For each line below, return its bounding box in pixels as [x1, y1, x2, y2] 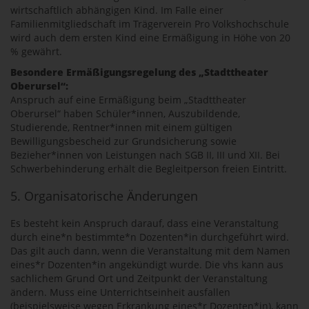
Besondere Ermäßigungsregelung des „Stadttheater [10, 66, 268, 79]
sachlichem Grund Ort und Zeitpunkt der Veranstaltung [10, 272, 268, 285]
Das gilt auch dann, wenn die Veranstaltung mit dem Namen [10, 244, 290, 257]
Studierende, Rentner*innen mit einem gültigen [10, 121, 232, 134]
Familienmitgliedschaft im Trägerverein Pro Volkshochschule [10, 17, 289, 30]
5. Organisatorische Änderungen [10, 188, 198, 204]
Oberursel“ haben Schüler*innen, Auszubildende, [10, 107, 240, 120]
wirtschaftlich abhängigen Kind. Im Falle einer [10, 3, 223, 17]
